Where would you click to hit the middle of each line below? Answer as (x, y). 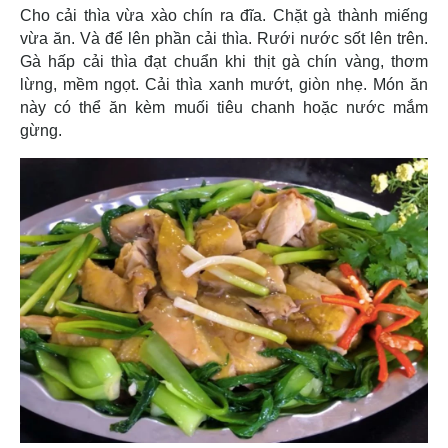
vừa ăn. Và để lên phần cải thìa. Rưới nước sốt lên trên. (224, 38)
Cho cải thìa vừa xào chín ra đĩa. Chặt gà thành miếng (224, 15)
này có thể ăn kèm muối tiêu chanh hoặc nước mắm (224, 107)
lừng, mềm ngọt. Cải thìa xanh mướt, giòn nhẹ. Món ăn (224, 84)
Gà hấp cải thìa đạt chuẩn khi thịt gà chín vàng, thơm (224, 61)
